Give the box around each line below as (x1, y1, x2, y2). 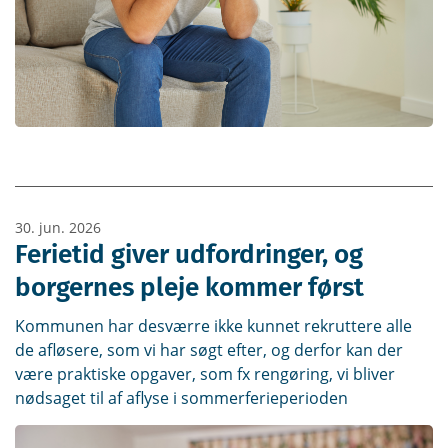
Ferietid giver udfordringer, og (15, 238, 363, 270)
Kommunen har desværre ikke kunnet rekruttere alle (15, 314, 412, 337)
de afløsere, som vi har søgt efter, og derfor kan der (15, 338, 403, 361)
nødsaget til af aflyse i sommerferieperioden (15, 386, 348, 409)
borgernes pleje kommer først (15, 271, 364, 303)
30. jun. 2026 (15, 217, 101, 237)
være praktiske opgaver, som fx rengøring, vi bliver (15, 362, 395, 385)
